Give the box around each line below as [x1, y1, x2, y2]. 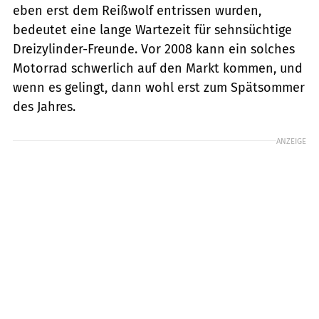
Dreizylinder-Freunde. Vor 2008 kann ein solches [13, 41, 295, 57]
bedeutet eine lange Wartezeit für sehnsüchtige [13, 21, 292, 38]
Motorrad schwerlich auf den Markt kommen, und [13, 60, 303, 76]
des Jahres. [13, 98, 75, 115]
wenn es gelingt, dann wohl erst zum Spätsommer [13, 79, 305, 95]
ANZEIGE [276, 135, 306, 146]
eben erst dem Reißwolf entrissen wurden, [13, 2, 261, 19]
